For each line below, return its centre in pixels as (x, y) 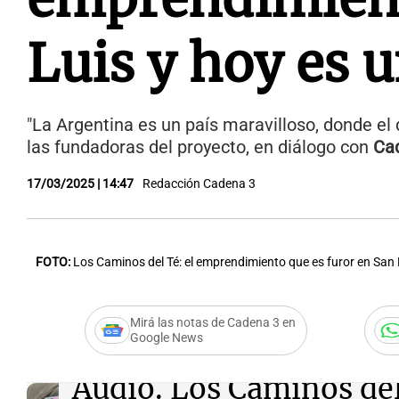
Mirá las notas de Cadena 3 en (212, 323)
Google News (166, 338)
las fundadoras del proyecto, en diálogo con (200, 147)
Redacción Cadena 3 (199, 184)
